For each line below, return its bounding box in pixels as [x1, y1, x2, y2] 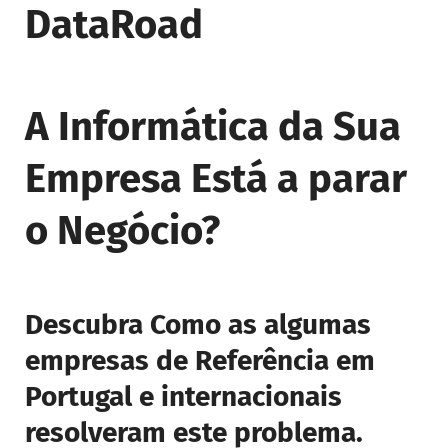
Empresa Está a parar [25, 155, 407, 204]
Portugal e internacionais [25, 380, 342, 414]
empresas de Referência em [25, 344, 375, 378]
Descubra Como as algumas [25, 308, 371, 342]
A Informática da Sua [25, 103, 401, 152]
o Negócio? [25, 207, 220, 256]
